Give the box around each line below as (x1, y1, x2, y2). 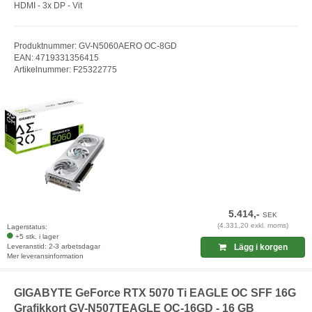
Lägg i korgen (231, 242, 288, 252)
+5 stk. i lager (15, 232, 58, 240)
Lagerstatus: (7, 222, 47, 231)
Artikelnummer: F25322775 (14, 64, 117, 75)
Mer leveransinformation (7, 251, 84, 260)
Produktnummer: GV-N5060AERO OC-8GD (14, 40, 177, 51)
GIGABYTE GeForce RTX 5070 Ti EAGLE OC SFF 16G (14, 286, 296, 299)
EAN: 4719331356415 (14, 52, 99, 63)
